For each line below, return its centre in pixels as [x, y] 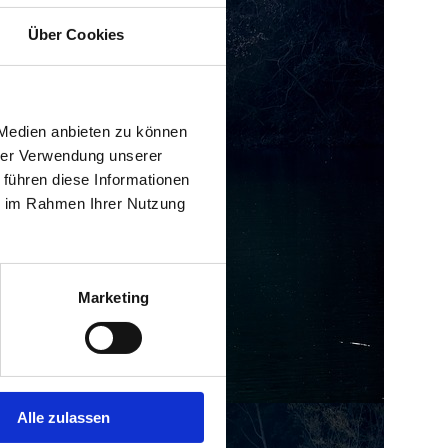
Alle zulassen [63, 418]
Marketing [113, 298]
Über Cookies [76, 35]
